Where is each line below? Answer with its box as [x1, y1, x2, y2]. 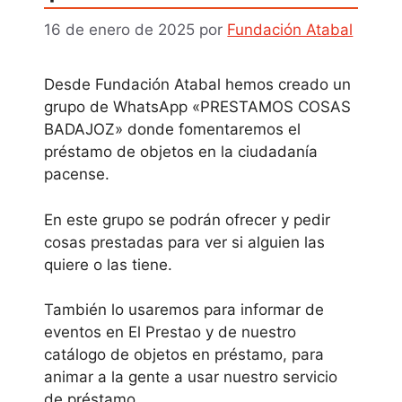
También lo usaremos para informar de [44, 301, 325, 319]
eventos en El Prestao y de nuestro [44, 323, 297, 342]
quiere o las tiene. [44, 255, 173, 274]
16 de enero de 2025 [44, 21, 196, 39]
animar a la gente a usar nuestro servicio [44, 368, 338, 387]
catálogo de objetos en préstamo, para [44, 345, 325, 364]
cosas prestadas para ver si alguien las [44, 232, 326, 251]
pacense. [44, 165, 110, 184]
